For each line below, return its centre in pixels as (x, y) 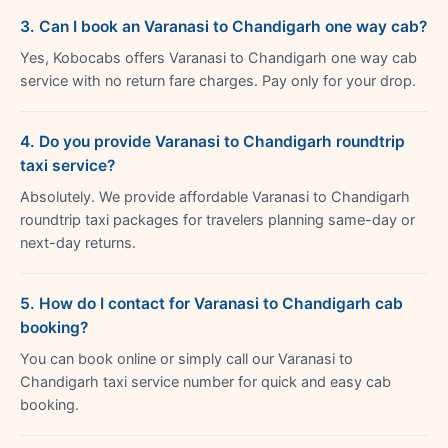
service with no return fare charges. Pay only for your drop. (218, 80)
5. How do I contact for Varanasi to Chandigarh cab (211, 303)
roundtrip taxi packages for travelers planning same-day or (217, 219)
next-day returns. (78, 242)
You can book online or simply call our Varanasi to (186, 358)
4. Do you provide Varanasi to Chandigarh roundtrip (212, 141)
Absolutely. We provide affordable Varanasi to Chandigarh (215, 196)
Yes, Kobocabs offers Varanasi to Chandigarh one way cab (218, 57)
